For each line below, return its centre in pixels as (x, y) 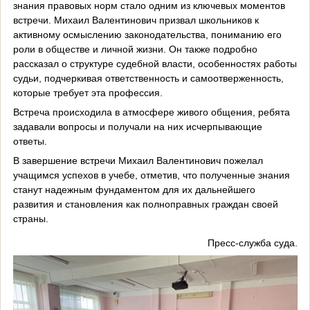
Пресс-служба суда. (252, 243)
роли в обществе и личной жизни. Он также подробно (135, 49)
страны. (30, 218)
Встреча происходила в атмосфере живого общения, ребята (151, 112)
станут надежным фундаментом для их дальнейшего (134, 189)
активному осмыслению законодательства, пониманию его (147, 34)
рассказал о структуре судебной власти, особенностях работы (155, 63)
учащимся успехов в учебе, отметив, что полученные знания (151, 175)
